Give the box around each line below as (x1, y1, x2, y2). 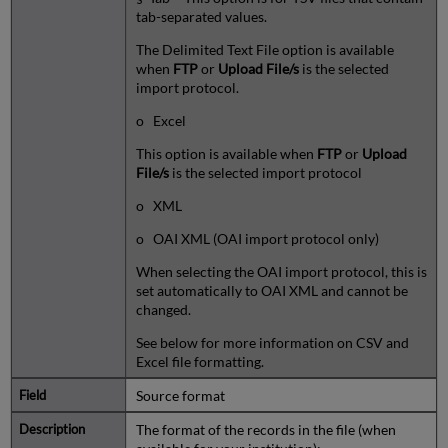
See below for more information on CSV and (135, 333, 409, 351)
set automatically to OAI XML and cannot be (135, 281, 408, 299)
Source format (135, 386, 225, 404)
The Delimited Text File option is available (135, 40, 394, 58)
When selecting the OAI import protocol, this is (135, 262, 427, 280)
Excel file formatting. (135, 352, 264, 370)
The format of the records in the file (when (135, 420, 396, 438)
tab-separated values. (135, 7, 267, 25)
